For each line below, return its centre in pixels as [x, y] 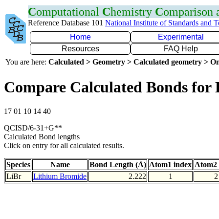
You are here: [27, 62]
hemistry [133, 12]
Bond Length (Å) [118, 164]
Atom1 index [170, 164]
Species [18, 164]
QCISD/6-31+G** [33, 128]
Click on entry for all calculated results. [64, 145]
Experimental [181, 37]
